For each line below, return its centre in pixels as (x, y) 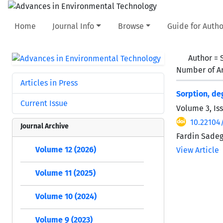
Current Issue (44, 103)
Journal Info (73, 26)
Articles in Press (49, 83)
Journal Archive (45, 126)
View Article (198, 150)
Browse (131, 26)
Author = (204, 58)
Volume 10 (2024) (66, 196)
